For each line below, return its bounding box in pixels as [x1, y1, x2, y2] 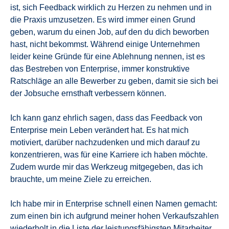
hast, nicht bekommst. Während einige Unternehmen [10, 39, 200, 49]
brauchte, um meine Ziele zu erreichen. [10, 174, 151, 184]
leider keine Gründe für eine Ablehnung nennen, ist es [10, 52, 205, 61]
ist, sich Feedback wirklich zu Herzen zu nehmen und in [10, 3, 212, 12]
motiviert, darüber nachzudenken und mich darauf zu [10, 138, 200, 147]
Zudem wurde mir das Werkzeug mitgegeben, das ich [10, 162, 203, 171]
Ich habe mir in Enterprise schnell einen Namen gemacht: [10, 199, 217, 208]
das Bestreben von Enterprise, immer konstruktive [10, 64, 190, 73]
